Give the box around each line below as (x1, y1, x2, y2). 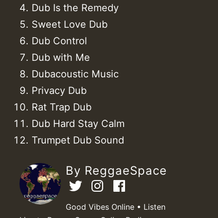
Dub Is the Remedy (32, 1, 119, 14)
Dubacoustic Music (32, 68, 119, 80)
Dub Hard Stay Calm (32, 117, 125, 129)
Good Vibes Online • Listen (66, 201, 165, 212)
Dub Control (32, 35, 87, 47)
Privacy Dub (32, 84, 87, 96)
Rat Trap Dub (32, 101, 91, 113)
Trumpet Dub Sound (32, 134, 124, 146)
